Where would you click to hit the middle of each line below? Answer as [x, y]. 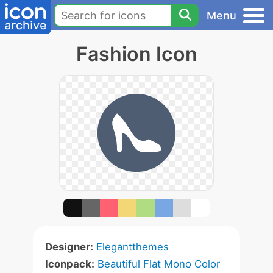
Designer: [69, 247]
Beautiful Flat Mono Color [159, 264]
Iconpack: [70, 264]
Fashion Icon [136, 54]
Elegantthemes [133, 247]
